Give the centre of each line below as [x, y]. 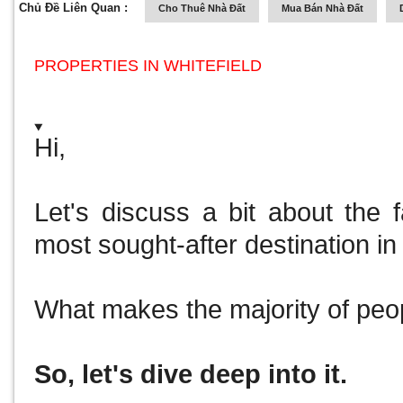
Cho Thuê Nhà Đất [202, 8]
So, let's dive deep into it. [195, 375]
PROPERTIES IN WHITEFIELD [148, 66]
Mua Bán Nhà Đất [322, 8]
